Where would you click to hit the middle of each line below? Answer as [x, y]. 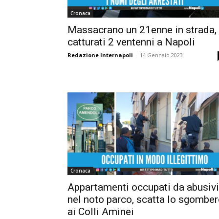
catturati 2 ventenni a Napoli [131, 42]
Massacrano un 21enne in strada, [142, 30]
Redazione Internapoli [100, 55]
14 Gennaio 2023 [161, 55]
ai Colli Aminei [101, 212]
